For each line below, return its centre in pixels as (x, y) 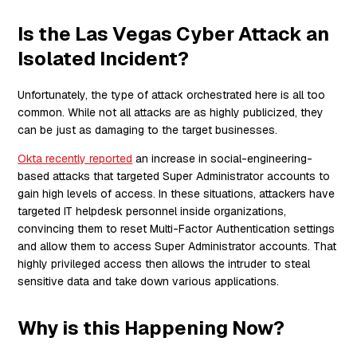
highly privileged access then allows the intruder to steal (164, 264)
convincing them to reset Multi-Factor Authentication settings (177, 229)
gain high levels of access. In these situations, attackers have (177, 194)
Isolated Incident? (104, 58)
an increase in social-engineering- (223, 159)
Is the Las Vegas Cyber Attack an (174, 33)
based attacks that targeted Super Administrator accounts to (174, 177)
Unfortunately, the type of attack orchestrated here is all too (172, 95)
